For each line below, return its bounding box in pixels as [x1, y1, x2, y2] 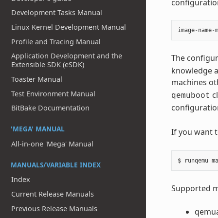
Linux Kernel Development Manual [11, 22, 127, 32]
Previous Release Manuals [11, 203, 98, 213]
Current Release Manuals [11, 189, 94, 199]
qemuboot [171, 91, 210, 101]
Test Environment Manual [11, 89, 96, 98]
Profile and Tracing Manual [11, 36, 101, 46]
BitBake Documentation [11, 103, 90, 113]
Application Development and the [11, 51, 123, 61]
